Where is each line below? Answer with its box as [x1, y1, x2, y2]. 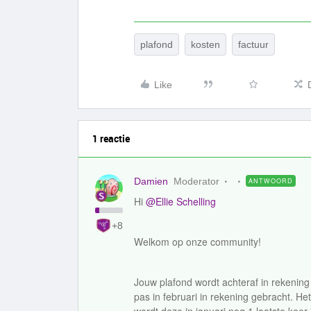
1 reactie [92, 132, 130, 145]
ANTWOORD [249, 176, 293, 185]
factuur [238, 39, 269, 50]
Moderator [174, 176, 219, 187]
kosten [191, 39, 220, 50]
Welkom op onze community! [134, 235, 261, 249]
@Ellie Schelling [146, 194, 216, 208]
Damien [134, 176, 168, 187]
